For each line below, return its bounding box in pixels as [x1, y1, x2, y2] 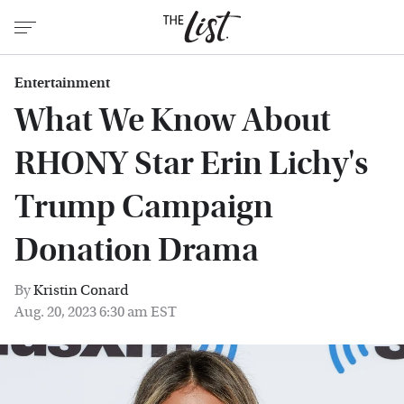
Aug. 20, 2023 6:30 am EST [14, 303, 177, 320]
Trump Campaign [14, 188, 273, 226]
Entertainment [14, 74, 110, 91]
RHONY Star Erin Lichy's [14, 144, 368, 183]
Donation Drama [14, 231, 259, 270]
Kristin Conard [33, 281, 129, 298]
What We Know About [14, 101, 331, 140]
